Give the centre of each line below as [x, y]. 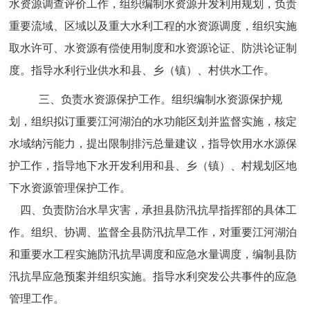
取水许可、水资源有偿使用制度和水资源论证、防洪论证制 [153, 48]
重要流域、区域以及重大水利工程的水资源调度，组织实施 [153, 26]
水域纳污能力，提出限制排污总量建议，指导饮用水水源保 [153, 144]
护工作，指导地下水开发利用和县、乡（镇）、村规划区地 [153, 166]
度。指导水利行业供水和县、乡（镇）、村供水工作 [137, 70]
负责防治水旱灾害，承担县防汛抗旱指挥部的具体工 [170, 210]
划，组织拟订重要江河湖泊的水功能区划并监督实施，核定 [153, 121]
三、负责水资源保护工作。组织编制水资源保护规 [161, 99]
